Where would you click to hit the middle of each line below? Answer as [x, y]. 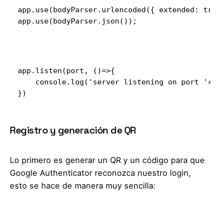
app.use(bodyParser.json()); [77, 21]
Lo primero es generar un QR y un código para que [107, 160]
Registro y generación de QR [73, 130]
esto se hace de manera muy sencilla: [83, 186]
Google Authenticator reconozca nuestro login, [100, 173]
